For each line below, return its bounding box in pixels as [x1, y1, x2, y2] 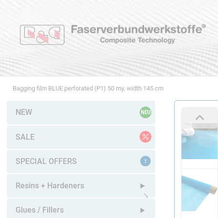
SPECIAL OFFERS [15, 156, 77, 166]
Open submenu [140, 204, 193, 214]
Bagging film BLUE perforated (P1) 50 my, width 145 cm [12, 84, 163, 92]
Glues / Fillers [15, 205, 64, 215]
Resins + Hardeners [15, 181, 84, 190]
